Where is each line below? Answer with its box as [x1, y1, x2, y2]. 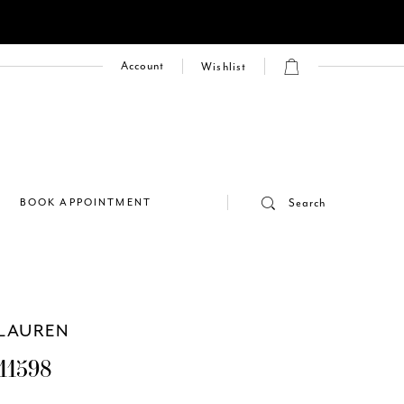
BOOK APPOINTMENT [19, 196, 152, 210]
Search [288, 196, 326, 211]
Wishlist [201, 60, 246, 75]
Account [120, 59, 165, 74]
